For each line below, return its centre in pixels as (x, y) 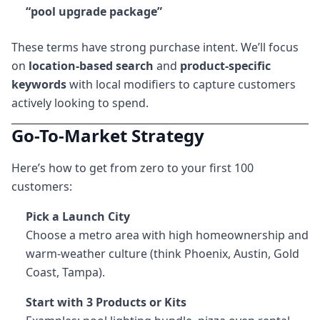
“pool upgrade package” (94, 11)
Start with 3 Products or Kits (106, 302)
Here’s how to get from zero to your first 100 (132, 168)
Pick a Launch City (78, 216)
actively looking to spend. (80, 103)
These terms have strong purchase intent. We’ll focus (155, 47)
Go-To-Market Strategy (108, 135)
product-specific (225, 66)
